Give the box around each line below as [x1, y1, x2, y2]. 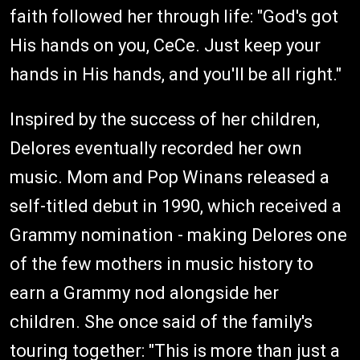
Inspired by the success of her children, [10, 108, 320, 129]
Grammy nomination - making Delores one [10, 224, 347, 245]
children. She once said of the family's [10, 311, 313, 332]
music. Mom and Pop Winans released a [10, 166, 329, 187]
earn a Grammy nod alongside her [10, 282, 279, 303]
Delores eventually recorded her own [10, 137, 302, 158]
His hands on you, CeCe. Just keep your [10, 35, 321, 55]
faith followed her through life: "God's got [10, 6, 338, 27]
